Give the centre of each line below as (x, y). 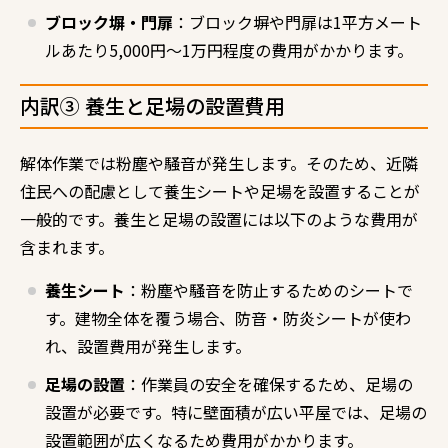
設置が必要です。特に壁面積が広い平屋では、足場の (236, 411)
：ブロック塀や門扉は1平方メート (297, 21)
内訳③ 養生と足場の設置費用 (152, 105)
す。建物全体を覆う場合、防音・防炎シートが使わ (228, 317)
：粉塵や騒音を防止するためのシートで (269, 289)
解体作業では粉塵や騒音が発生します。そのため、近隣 (219, 162)
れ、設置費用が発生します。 (148, 345)
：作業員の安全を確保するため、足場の (269, 383)
